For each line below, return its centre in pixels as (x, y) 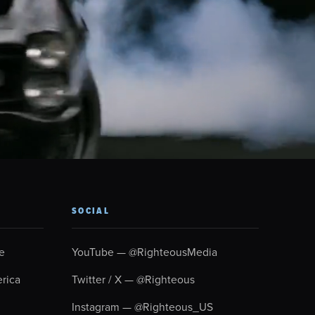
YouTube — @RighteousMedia (144, 252)
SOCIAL (91, 211)
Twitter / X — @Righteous (133, 279)
